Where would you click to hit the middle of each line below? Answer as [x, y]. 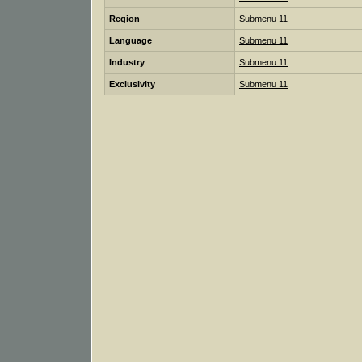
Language [130, 40]
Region [124, 18]
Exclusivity [132, 84]
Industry [127, 62]
